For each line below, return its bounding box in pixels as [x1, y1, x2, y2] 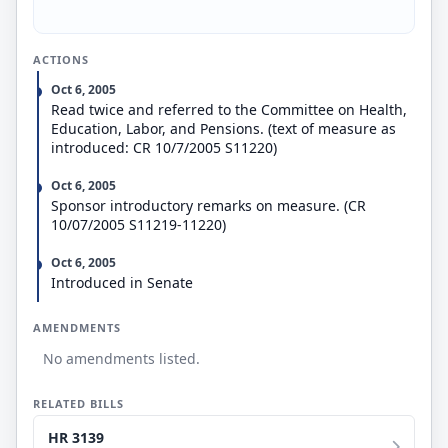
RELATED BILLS [33, 396, 124, 411]
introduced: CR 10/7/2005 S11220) [51, 138, 277, 157]
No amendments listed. [43, 349, 200, 368]
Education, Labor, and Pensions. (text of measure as [51, 119, 396, 138]
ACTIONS [33, 52, 89, 67]
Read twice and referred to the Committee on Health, [51, 100, 407, 119]
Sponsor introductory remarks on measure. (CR [51, 196, 366, 215]
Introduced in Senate [51, 273, 193, 292]
